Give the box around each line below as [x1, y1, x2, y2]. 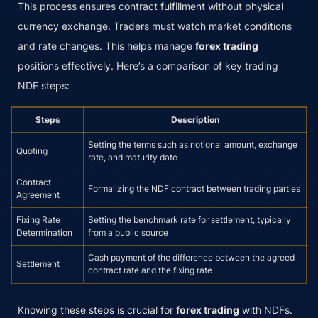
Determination [16, 227, 72, 238]
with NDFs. [239, 303, 292, 316]
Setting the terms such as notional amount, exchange [88, 139, 297, 150]
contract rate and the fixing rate [88, 265, 212, 276]
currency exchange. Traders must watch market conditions [18, 20, 292, 33]
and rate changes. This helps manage [18, 40, 195, 53]
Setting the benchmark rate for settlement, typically [88, 214, 291, 226]
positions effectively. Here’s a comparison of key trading [18, 60, 278, 72]
